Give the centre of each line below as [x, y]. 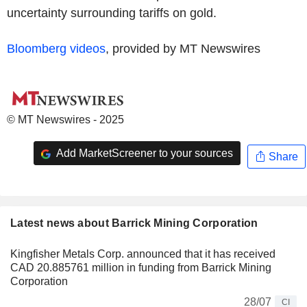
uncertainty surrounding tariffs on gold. [112, 13]
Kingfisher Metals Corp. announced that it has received [143, 254]
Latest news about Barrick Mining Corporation [134, 223]
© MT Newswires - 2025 [65, 120]
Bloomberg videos [56, 49]
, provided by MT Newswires [183, 49]
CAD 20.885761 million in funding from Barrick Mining [141, 268]
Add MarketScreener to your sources [143, 153]
